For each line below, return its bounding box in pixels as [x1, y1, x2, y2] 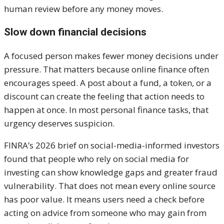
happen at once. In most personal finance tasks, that [4, 103, 208, 115]
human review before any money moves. [4, 2, 163, 14]
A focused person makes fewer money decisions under [4, 49, 218, 61]
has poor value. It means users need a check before [4, 193, 204, 205]
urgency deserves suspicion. [4, 117, 114, 129]
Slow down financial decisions [4, 25, 146, 38]
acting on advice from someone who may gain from [4, 206, 206, 218]
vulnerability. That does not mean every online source [4, 179, 215, 191]
